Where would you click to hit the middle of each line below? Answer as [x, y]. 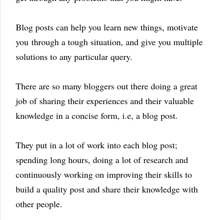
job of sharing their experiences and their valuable [105, 101]
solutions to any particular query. [74, 57]
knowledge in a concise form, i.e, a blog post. [97, 116]
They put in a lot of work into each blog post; [96, 145]
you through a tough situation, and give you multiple [109, 42]
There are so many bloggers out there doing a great [107, 86]
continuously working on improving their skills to [104, 175]
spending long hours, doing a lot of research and [102, 160]
